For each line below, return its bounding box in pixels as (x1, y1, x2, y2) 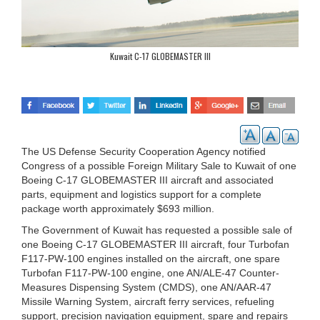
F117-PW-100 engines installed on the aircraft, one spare (21, 253, 280, 265)
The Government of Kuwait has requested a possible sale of (21, 224, 292, 236)
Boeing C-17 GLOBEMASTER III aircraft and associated (21, 174, 274, 186)
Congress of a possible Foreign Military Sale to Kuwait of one (21, 160, 296, 172)
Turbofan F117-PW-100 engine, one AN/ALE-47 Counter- (21, 267, 279, 279)
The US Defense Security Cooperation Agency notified (21, 146, 266, 158)
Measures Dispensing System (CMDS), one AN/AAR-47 (21, 281, 271, 294)
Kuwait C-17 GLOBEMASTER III (109, 50, 211, 63)
